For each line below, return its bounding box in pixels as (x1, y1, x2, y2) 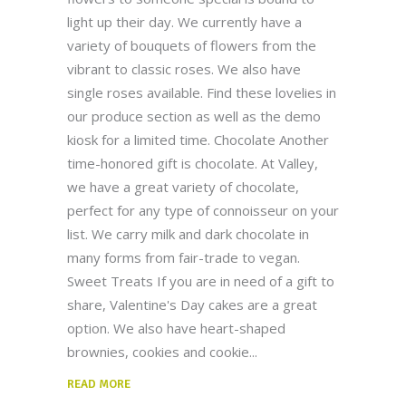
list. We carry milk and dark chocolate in (67, 224, 309, 243)
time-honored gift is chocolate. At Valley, (67, 153, 318, 172)
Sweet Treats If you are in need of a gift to (67, 271, 334, 290)
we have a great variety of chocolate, (67, 177, 299, 196)
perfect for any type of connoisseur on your (67, 200, 339, 219)
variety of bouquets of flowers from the (67, 35, 316, 54)
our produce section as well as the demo (67, 106, 321, 125)
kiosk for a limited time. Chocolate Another (67, 130, 329, 149)
